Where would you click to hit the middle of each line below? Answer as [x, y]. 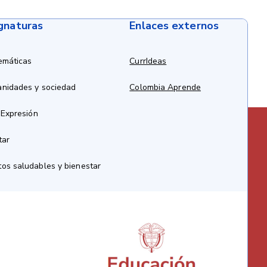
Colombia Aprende [165, 88]
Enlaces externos [174, 26]
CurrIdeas [148, 61]
